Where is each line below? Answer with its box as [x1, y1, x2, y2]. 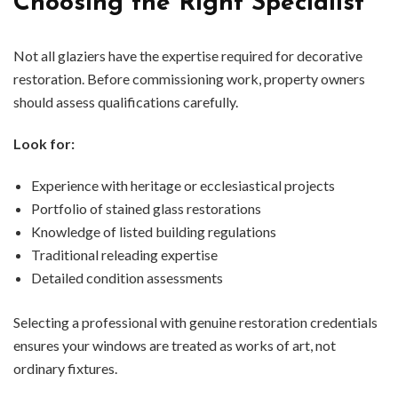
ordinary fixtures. [13, 360, 117, 378]
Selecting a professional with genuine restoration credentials [13, 314, 378, 331]
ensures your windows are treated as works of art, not [13, 337, 336, 354]
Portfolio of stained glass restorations [31, 200, 261, 218]
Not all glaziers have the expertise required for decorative [13, 47, 362, 65]
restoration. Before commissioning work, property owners [13, 70, 365, 88]
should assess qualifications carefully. [13, 93, 238, 111]
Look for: [13, 135, 75, 153]
